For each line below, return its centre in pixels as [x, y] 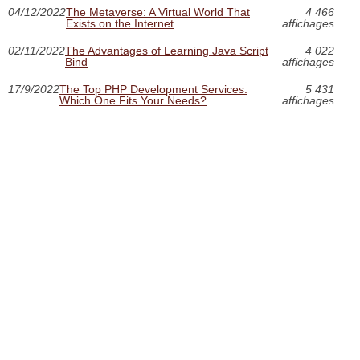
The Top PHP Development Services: [153, 89]
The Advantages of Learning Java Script [167, 50]
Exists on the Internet [120, 23]
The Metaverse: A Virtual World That [158, 12]
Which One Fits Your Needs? [133, 100]
